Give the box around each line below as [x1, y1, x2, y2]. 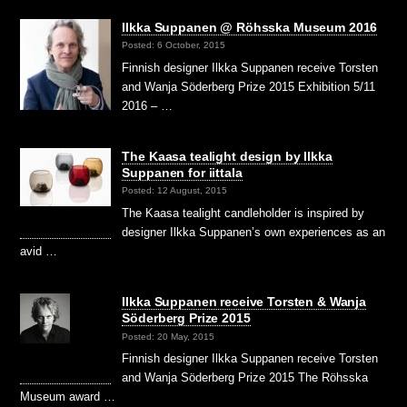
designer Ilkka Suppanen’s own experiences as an [122, 225, 386, 240]
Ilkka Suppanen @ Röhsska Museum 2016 [122, 20, 378, 35]
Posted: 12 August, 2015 [122, 185, 228, 196]
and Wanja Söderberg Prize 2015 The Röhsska [122, 371, 369, 385]
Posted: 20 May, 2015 [122, 331, 215, 342]
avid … [20, 244, 58, 259]
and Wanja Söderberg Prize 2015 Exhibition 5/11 [122, 80, 376, 94]
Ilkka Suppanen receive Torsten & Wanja [122, 294, 366, 310]
